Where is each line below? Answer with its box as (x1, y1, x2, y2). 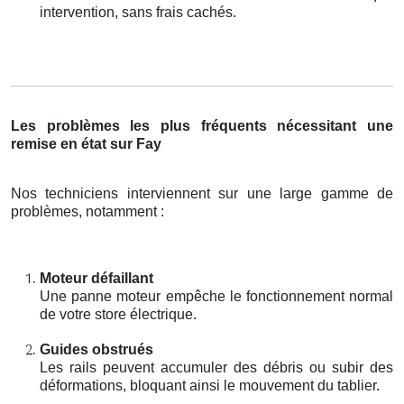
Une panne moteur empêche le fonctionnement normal (40, 288, 393, 304)
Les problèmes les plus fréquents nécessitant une (11, 117, 393, 133)
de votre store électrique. (40, 306, 197, 322)
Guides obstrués (40, 341, 153, 357)
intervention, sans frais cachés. (40, 4, 236, 20)
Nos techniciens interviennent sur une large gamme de (11, 185, 393, 201)
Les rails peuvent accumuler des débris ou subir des (40, 359, 393, 375)
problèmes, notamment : (11, 203, 164, 219)
